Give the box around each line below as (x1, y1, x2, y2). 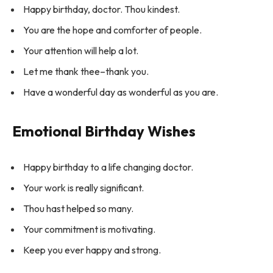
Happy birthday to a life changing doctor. (23, 161, 193, 174)
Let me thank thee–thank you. (23, 65, 149, 78)
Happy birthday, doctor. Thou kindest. (23, 3, 180, 16)
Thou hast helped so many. (23, 202, 133, 215)
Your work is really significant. (23, 182, 144, 194)
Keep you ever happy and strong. (23, 244, 161, 257)
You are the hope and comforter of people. (23, 24, 202, 37)
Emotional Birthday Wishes (12, 121, 196, 140)
